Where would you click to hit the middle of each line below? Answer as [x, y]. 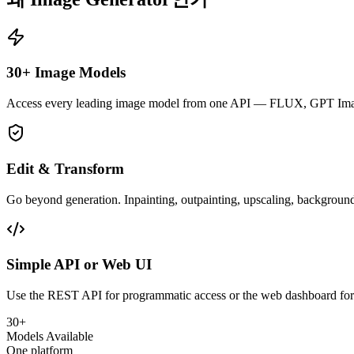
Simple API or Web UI [79, 265]
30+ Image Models [66, 73]
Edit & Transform [65, 168]
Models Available [50, 337]
